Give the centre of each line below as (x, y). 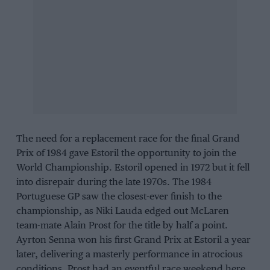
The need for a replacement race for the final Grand (128, 139)
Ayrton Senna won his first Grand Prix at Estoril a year (133, 240)
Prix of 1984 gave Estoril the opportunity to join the (126, 154)
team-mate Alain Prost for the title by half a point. (122, 226)
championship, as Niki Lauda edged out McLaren (122, 212)
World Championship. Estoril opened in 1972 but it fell (133, 168)
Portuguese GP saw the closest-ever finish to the (119, 197)
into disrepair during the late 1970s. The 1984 (114, 183)
